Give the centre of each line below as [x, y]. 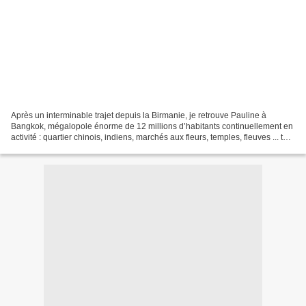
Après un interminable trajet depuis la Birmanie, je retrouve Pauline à [139, 115]
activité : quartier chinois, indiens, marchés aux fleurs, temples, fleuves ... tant [153, 137]
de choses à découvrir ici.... [61, 148]
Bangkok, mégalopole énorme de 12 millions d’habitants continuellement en [152, 126]
